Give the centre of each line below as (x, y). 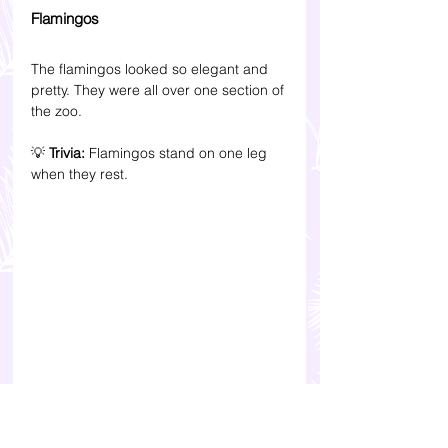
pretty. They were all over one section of (159, 90)
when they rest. (79, 174)
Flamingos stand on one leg (180, 153)
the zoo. (56, 111)
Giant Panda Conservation (139, 403)
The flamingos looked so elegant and (151, 69)
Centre (58, 433)
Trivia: (69, 153)
